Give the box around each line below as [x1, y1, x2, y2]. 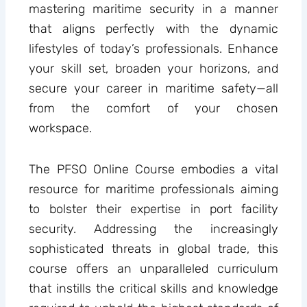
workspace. [29, 120, 93, 136]
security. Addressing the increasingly [29, 221, 278, 237]
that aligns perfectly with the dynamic [29, 21, 278, 36]
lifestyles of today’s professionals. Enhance [29, 40, 278, 56]
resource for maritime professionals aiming [29, 182, 278, 197]
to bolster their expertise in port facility [29, 201, 278, 217]
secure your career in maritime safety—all [29, 80, 278, 96]
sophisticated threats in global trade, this [29, 241, 278, 257]
